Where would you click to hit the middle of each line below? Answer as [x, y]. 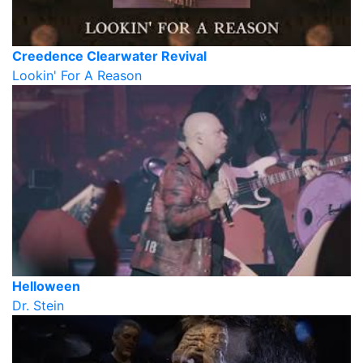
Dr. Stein [38, 305]
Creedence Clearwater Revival [109, 56]
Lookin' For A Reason [77, 76]
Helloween [46, 286]
